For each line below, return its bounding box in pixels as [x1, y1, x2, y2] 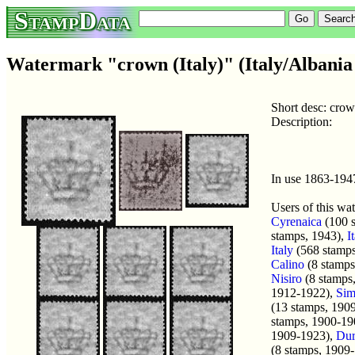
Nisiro [271, 271, 302, 285]
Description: [271, 114, 332, 128]
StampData [14, 6, 131, 35]
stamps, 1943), [271, 228, 347, 242]
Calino [271, 257, 304, 271]
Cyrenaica [271, 214, 322, 228]
